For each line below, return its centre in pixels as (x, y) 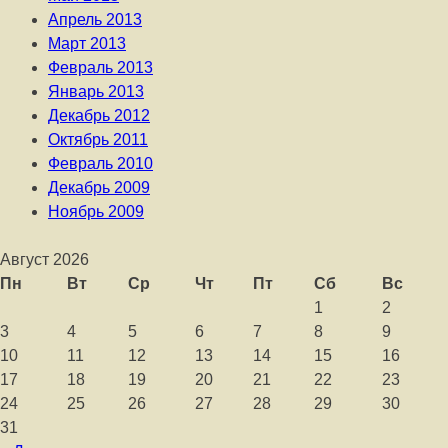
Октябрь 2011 (98, 139)
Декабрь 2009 (99, 187)
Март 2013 (87, 43)
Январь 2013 (96, 91)
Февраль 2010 (100, 163)
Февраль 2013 (100, 67)
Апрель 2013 (95, 19)
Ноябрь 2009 (96, 211)
